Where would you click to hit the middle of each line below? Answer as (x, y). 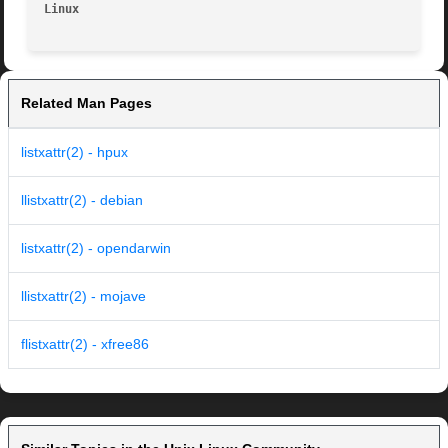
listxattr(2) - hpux (74, 152)
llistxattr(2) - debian (82, 200)
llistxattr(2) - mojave (83, 296)
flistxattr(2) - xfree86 (85, 344)
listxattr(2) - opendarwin (96, 248)
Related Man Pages (86, 103)
